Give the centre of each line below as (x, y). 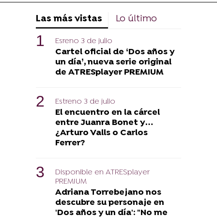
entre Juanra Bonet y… (104, 123)
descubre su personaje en (110, 203)
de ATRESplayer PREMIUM (109, 73)
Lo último (136, 19)
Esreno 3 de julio (84, 41)
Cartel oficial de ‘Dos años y (115, 52)
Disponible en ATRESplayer (102, 173)
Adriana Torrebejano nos (108, 193)
